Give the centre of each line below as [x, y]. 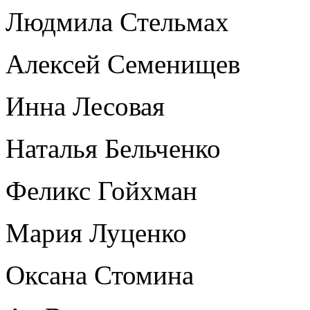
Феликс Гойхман [101, 190]
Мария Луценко [96, 232]
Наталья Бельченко [113, 148]
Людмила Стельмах [117, 21]
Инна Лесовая [85, 106]
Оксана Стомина [100, 275]
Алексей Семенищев [123, 64]
